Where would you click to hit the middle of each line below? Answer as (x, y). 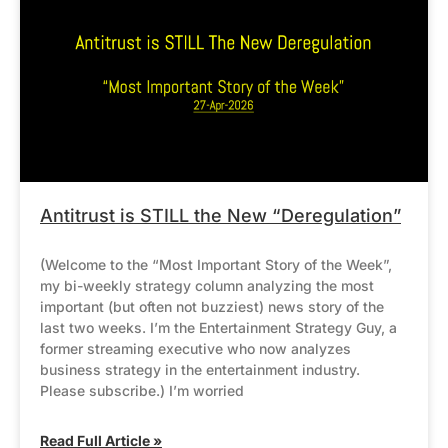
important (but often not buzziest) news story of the (212, 307)
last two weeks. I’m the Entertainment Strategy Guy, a (218, 328)
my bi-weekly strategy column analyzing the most (207, 286)
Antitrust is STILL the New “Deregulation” (220, 216)
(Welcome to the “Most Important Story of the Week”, (216, 265)
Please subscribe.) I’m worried (142, 391)
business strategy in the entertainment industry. (200, 370)
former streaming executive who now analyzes (195, 349)
